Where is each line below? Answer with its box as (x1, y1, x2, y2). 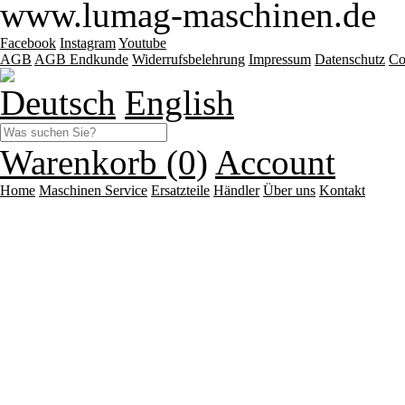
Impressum (249, 51, 311, 67)
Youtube (118, 34, 166, 51)
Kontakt (319, 182, 365, 198)
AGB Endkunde (34, 51, 128, 67)
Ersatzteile (151, 182, 210, 198)
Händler (213, 182, 259, 198)
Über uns (263, 182, 316, 198)
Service (105, 182, 147, 198)
